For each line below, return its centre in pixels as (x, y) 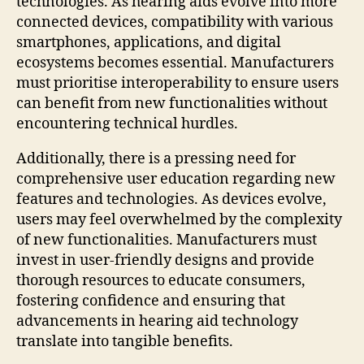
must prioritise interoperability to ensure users (178, 83)
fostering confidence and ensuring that (151, 301)
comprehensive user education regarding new (176, 179)
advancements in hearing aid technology (157, 321)
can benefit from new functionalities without (172, 103)
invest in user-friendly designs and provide (165, 260)
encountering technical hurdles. (127, 123)
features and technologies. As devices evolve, (171, 199)
